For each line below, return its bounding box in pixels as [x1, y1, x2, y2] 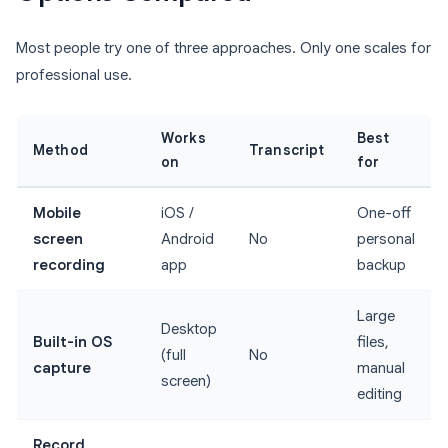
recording [33, 256, 105, 274]
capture [33, 359, 91, 377]
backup [357, 256, 406, 274]
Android [161, 230, 214, 248]
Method [33, 141, 88, 159]
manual [357, 359, 405, 377]
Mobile [33, 204, 81, 222]
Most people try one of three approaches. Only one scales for [16, 39, 431, 57]
